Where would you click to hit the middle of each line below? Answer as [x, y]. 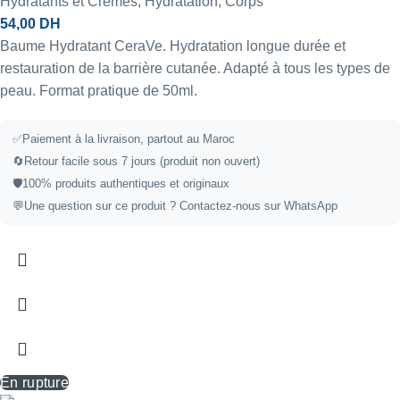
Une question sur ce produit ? [102, 205]
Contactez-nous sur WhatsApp [258, 205]
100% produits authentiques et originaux [126, 183]
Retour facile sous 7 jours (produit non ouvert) [142, 161]
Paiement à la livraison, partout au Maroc [129, 138]
